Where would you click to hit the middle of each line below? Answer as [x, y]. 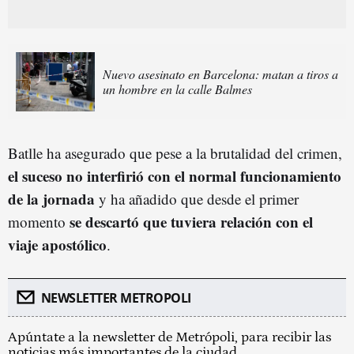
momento [39, 221]
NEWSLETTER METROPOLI [116, 298]
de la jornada [51, 198]
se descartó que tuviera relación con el [191, 221]
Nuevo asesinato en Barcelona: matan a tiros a [220, 74]
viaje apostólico [57, 244]
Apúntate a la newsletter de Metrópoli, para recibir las [169, 337]
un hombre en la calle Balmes [177, 89]
